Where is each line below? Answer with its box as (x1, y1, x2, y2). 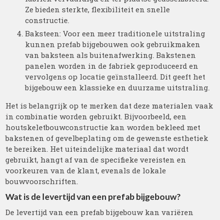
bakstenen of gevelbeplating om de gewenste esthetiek (5, 133, 209, 143)
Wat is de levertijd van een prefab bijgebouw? (5, 192, 181, 202)
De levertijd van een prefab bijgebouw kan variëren (5, 207, 194, 217)
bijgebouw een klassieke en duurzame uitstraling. (25, 82, 210, 92)
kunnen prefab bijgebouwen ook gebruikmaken (25, 39, 201, 49)
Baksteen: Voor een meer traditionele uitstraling (25, 28, 206, 38)
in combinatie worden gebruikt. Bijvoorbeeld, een (5, 111, 187, 121)
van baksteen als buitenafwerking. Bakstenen (25, 50, 196, 60)
